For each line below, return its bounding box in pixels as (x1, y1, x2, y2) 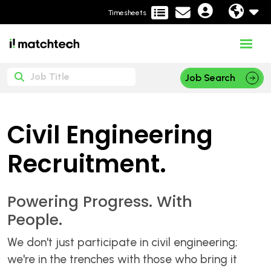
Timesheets (108, 8, 146, 17)
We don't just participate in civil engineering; (7, 235, 238, 249)
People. (7, 209, 62, 230)
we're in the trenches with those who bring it (7, 252, 237, 266)
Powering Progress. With (7, 191, 192, 212)
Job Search (185, 71, 236, 83)
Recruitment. (7, 146, 166, 181)
